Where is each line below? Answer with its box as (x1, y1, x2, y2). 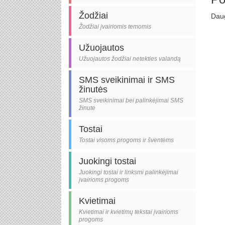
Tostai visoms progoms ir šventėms (79, 137, 174, 144)
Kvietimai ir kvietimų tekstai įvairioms (79, 208, 178, 215)
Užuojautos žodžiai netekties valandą (79, 55, 181, 62)
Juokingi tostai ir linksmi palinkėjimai (79, 169, 178, 176)
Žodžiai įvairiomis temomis (79, 23, 151, 30)
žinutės (79, 84, 107, 94)
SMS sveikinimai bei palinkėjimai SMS (79, 97, 183, 104)
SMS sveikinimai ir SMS (79, 75, 175, 85)
